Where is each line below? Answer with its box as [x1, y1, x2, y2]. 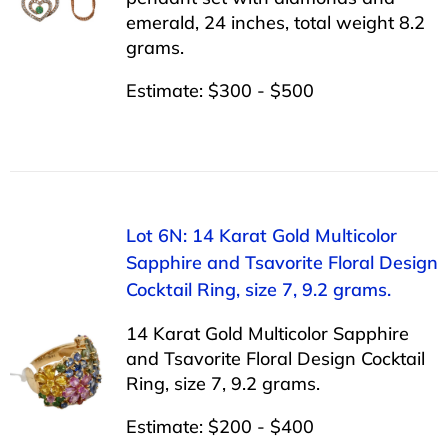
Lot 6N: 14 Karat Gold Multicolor [125, 223, 397, 247]
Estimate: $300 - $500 [125, 78, 314, 102]
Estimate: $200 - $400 [125, 414, 314, 438]
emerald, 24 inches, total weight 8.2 [125, 10, 425, 34]
